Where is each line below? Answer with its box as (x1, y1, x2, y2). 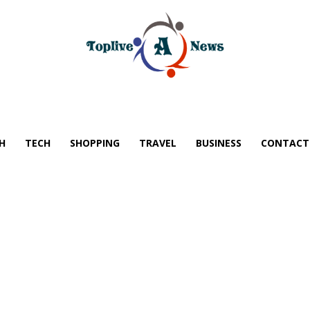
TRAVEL (139, 136, 176, 150)
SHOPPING (70, 136, 120, 150)
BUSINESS (196, 136, 241, 150)
